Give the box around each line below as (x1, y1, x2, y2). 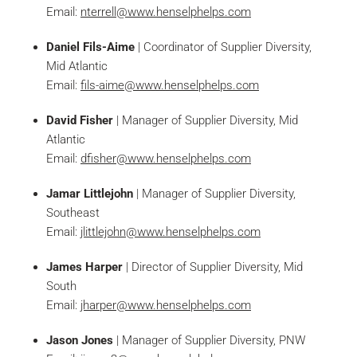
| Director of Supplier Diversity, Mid (123, 259, 303, 274)
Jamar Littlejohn (46, 186, 133, 201)
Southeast (46, 205, 103, 220)
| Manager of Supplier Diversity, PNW (113, 332, 308, 347)
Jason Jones (46, 332, 113, 347)
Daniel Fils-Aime (46, 39, 135, 54)
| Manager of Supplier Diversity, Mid (113, 112, 298, 127)
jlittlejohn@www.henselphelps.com (80, 224, 261, 239)
